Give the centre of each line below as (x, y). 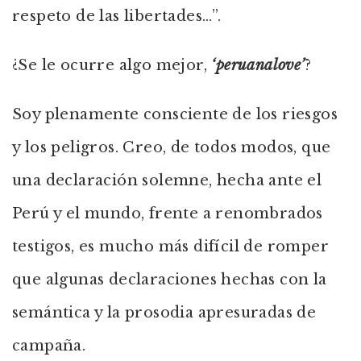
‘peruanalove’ (258, 65)
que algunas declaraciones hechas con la (170, 280)
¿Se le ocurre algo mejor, (112, 65)
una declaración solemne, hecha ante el (167, 180)
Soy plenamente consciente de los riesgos (175, 114)
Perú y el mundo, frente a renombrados (168, 214)
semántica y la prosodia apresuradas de (164, 313)
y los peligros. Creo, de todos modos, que (172, 147)
